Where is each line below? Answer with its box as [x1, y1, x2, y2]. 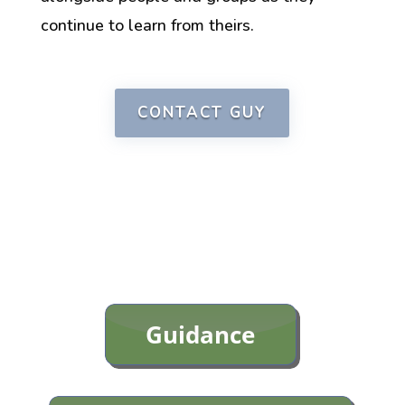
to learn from [108, 14, 209, 36]
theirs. [208, 14, 254, 36]
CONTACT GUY [137, 101, 268, 123]
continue [40, 14, 104, 36]
